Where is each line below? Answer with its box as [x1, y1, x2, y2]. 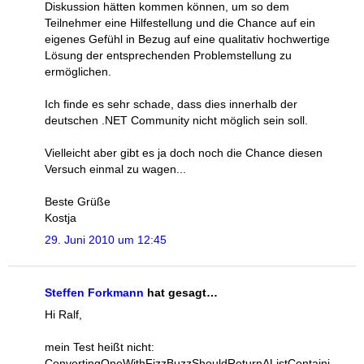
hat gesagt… [144, 285, 218, 299]
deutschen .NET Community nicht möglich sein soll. [45, 114, 308, 128]
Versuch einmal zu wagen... [45, 162, 186, 176]
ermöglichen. [45, 65, 111, 79]
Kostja [45, 211, 76, 225]
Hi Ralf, [45, 307, 82, 321]
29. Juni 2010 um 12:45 [45, 233, 167, 247]
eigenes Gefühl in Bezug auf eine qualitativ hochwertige [45, 32, 330, 46]
